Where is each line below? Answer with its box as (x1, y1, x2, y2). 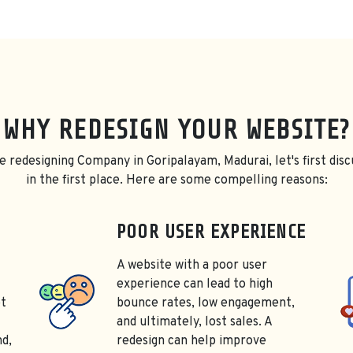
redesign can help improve (117, 333, 266, 350)
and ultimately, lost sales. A (117, 314, 272, 331)
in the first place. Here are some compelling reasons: (25, 173, 328, 189)
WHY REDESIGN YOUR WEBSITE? (3, 115, 350, 146)
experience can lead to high (117, 277, 273, 293)
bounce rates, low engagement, (117, 295, 295, 312)
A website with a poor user (117, 258, 267, 274)
